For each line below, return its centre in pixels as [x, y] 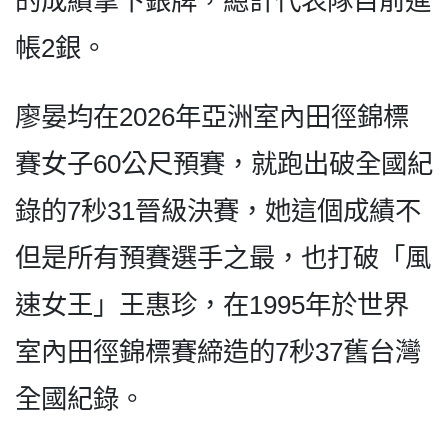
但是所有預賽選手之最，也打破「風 [223, 257]
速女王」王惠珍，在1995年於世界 [212, 304]
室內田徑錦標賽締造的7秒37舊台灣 [218, 351]
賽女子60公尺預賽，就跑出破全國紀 [224, 163]
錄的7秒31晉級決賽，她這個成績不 [218, 210]
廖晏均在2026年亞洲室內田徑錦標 [212, 116]
